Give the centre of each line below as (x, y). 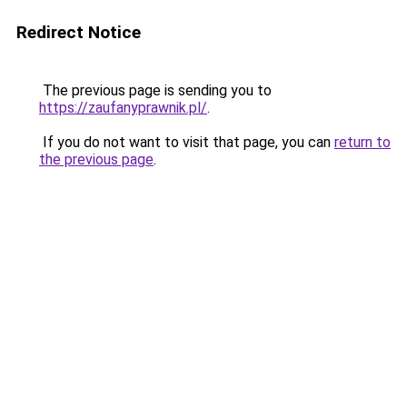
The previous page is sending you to (155, 90)
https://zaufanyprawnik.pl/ (123, 108)
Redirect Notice (79, 32)
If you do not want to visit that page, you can (187, 142)
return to (362, 142)
